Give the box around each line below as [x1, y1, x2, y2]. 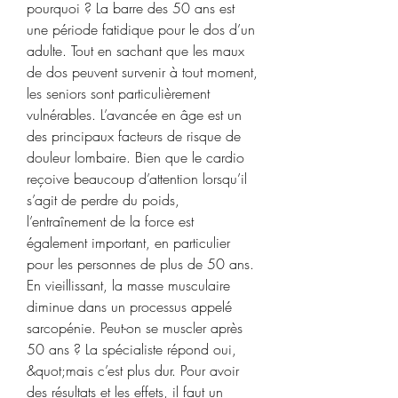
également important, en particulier [27, 232, 230, 252]
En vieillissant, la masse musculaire [27, 275, 230, 295]
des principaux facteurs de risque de [27, 125, 241, 146]
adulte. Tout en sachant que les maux [27, 40, 244, 60]
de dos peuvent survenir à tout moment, [27, 61, 258, 82]
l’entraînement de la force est [27, 211, 194, 231]
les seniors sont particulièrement [27, 83, 210, 103]
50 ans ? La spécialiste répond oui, [27, 338, 236, 359]
